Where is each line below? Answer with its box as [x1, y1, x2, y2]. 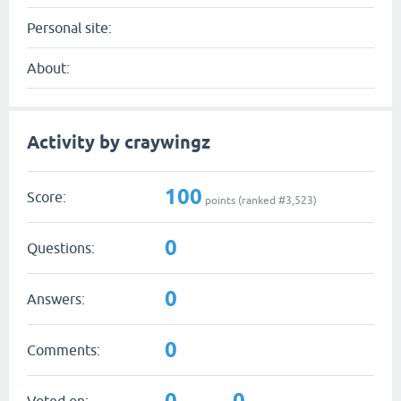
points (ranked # [202, 193, 286, 207]
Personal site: [27, 20, 112, 36]
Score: [27, 188, 66, 205]
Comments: [27, 341, 100, 358]
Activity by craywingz [27, 132, 210, 153]
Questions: [27, 239, 95, 256]
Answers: [27, 290, 85, 307]
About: [27, 60, 70, 76]
